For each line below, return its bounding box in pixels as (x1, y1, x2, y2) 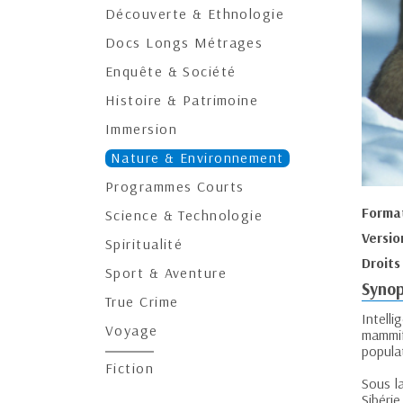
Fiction (105, 359, 155, 377)
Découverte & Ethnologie (105, 4, 285, 22)
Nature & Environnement (111, 148, 284, 166)
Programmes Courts (105, 177, 245, 195)
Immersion (105, 120, 177, 138)
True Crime (105, 292, 179, 310)
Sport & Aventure (105, 264, 228, 282)
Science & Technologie (105, 206, 264, 224)
